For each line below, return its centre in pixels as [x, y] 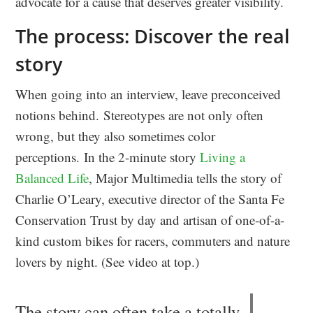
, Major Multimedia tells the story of [185, 178]
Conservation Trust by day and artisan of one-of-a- [150, 220]
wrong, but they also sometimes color [116, 136]
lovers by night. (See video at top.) [108, 262]
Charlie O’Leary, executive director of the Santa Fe [150, 199]
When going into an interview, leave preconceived [148, 94]
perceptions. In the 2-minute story [108, 157]
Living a [223, 157]
